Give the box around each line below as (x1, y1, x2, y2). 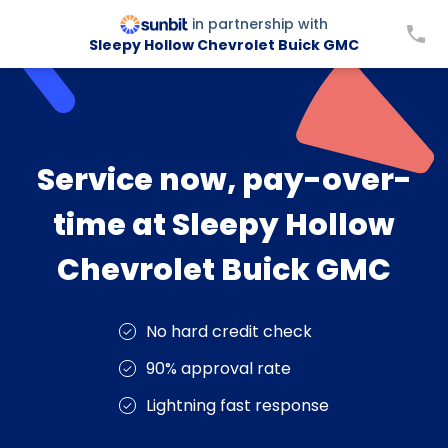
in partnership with (192, 13, 328, 34)
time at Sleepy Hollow (53, 204, 395, 246)
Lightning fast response (146, 394, 329, 417)
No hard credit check (146, 320, 312, 343)
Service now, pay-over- (36, 159, 412, 201)
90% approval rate (146, 357, 291, 380)
